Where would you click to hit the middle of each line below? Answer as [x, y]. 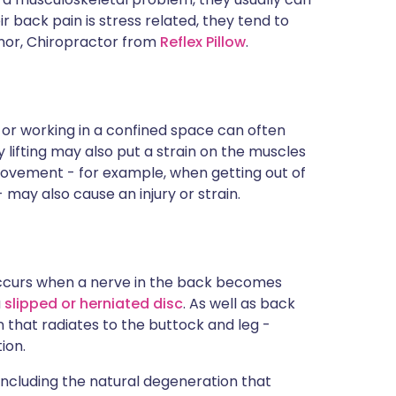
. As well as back [239, 304]
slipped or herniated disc [94, 304]
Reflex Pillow [203, 42]
